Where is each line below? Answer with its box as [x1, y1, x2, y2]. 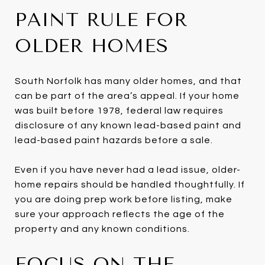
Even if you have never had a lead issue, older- [15, 164, 241, 174]
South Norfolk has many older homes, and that [15, 76, 242, 86]
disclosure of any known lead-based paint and [15, 120, 241, 130]
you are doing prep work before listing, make [15, 194, 232, 204]
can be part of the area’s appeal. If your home [15, 91, 240, 101]
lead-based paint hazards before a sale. [15, 135, 213, 145]
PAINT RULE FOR [15, 8, 188, 31]
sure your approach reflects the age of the [15, 209, 225, 219]
